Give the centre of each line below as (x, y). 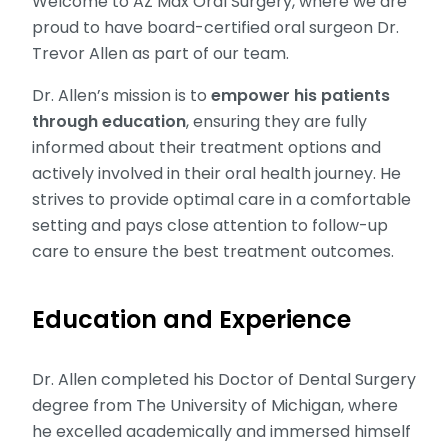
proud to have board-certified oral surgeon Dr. (215, 27)
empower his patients (300, 95)
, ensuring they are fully (276, 121)
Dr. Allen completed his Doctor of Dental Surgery (224, 379)
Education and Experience (191, 319)
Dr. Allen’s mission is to (121, 95)
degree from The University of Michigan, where (215, 405)
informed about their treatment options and (206, 147)
